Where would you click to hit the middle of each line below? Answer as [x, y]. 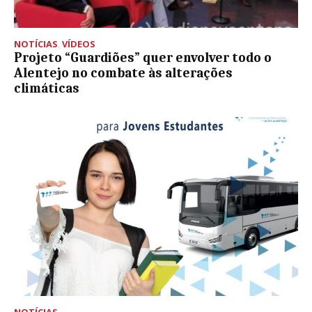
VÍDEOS [79, 44]
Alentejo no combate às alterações [123, 73]
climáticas [47, 88]
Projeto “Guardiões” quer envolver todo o [143, 57]
